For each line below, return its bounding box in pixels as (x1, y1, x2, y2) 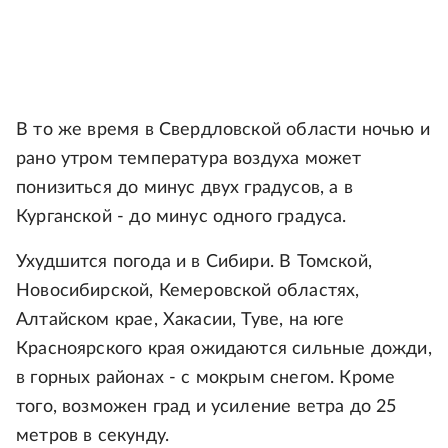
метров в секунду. (16, 427, 170, 445)
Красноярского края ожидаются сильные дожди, (16, 340, 432, 358)
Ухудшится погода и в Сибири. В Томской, (16, 253, 373, 271)
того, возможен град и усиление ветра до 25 (16, 398, 397, 416)
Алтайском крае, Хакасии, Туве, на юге (16, 311, 345, 329)
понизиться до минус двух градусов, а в (16, 179, 353, 197)
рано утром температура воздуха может (16, 150, 362, 168)
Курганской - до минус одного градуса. (16, 208, 347, 226)
